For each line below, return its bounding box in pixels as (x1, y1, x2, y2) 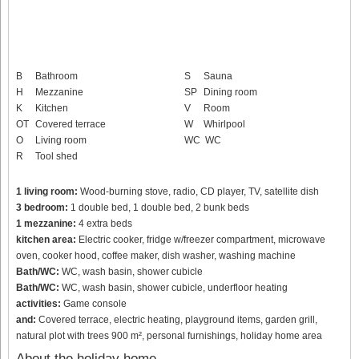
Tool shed (35, 150, 78, 162)
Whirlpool (204, 118, 245, 130)
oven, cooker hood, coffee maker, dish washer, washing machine (16, 249, 296, 261)
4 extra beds (76, 217, 132, 229)
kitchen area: (16, 233, 76, 245)
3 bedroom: (16, 201, 68, 213)
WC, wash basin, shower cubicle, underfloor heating (59, 281, 288, 293)
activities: (16, 297, 61, 309)
